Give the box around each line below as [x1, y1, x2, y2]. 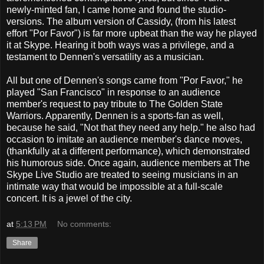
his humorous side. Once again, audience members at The [6, 158, 250, 169]
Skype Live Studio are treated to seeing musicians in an [6, 170, 238, 180]
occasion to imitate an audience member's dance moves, [6, 134, 242, 145]
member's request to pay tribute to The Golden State [6, 99, 223, 110]
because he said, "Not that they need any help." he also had [6, 123, 255, 133]
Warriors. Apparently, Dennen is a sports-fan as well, [6, 111, 223, 121]
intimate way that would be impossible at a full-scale [6, 181, 223, 192]
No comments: [57, 219, 112, 229]
